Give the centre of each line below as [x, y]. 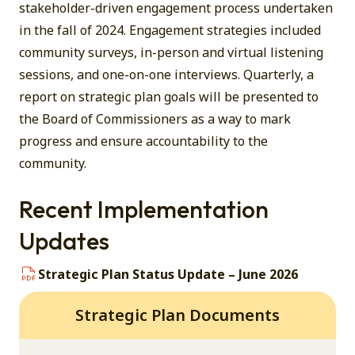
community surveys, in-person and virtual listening [171, 52]
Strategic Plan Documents [177, 315]
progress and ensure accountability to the [143, 141]
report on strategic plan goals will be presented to [169, 97]
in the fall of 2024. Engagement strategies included [170, 30]
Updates [64, 241]
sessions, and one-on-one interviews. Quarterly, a [166, 74]
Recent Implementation [144, 209]
